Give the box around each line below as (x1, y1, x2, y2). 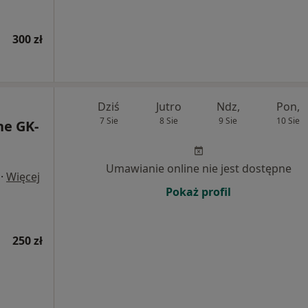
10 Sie (276, 115, 300, 127)
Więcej (6, 169, 40, 185)
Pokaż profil (166, 184, 231, 200)
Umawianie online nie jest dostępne (105, 161, 291, 177)
